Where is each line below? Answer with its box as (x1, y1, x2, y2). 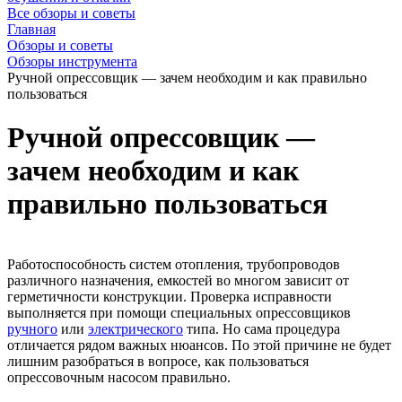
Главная (7, 21, 56, 37)
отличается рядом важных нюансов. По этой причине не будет (7, 336, 391, 353)
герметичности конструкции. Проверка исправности (7, 288, 332, 304)
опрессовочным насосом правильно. (7, 369, 231, 385)
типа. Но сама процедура (183, 320, 340, 336)
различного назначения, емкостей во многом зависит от (7, 272, 349, 288)
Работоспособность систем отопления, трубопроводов (7, 256, 340, 272)
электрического (88, 320, 183, 336)
